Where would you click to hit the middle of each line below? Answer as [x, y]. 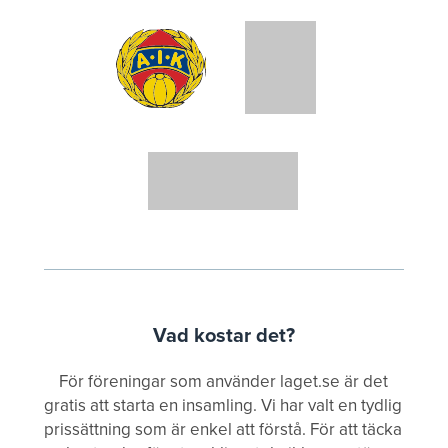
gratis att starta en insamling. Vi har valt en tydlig [223, 405]
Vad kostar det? [224, 334]
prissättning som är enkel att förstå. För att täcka [223, 429]
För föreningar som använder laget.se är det [223, 381]
